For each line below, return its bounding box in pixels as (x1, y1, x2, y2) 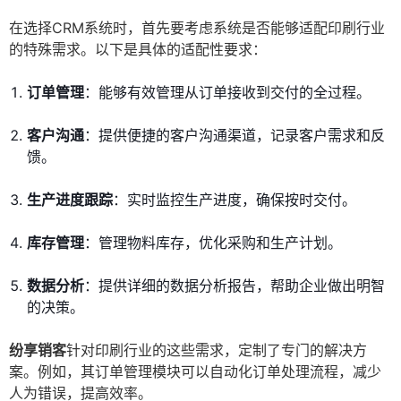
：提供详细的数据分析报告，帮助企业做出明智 (84, 277, 385, 295)
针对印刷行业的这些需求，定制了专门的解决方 (66, 341, 367, 360)
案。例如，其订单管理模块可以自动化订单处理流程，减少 (9, 363, 381, 381)
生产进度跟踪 (27, 191, 113, 209)
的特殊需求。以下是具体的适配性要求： (9, 40, 267, 59)
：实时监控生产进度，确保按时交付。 (113, 191, 356, 209)
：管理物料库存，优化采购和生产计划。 (84, 234, 342, 252)
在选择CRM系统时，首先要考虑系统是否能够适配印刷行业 (9, 19, 385, 38)
